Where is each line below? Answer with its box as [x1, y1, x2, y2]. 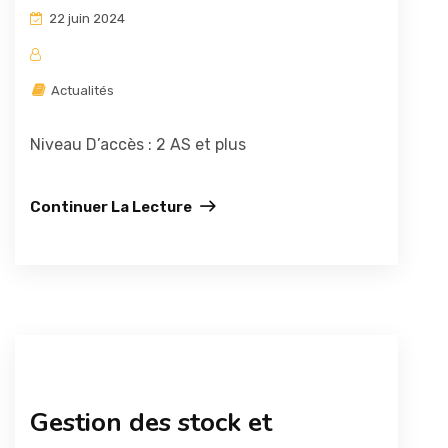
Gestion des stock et [30, 405, 272, 440]
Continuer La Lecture [30, 198, 192, 216]
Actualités [48, 83, 114, 98]
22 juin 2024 [46, 11, 125, 26]
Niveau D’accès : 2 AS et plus [30, 135, 246, 154]
